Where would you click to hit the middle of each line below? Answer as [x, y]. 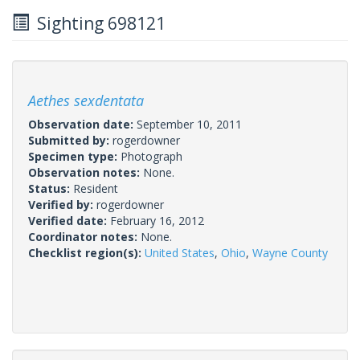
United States [180, 252]
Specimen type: [74, 156]
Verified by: [62, 204]
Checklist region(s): [86, 252]
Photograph [151, 156]
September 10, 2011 [189, 124]
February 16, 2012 [157, 220]
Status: [51, 188]
